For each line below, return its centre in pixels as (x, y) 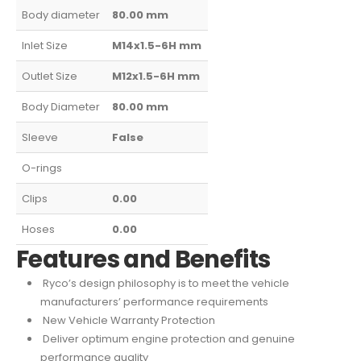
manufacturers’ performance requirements (154, 302)
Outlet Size (50, 77)
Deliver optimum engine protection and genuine (167, 339)
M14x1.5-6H (145, 46)
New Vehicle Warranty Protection (127, 321)
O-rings (42, 168)
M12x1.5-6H (144, 77)
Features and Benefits (143, 259)
